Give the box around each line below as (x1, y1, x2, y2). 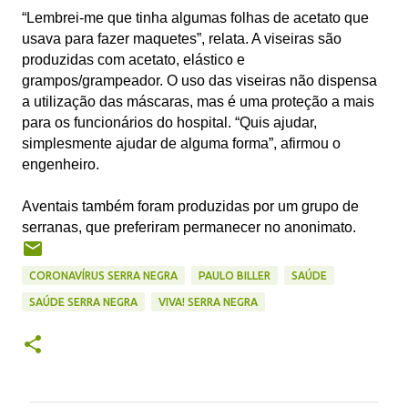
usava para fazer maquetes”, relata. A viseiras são (22, 30, 342, 46)
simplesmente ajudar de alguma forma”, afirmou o (22, 135, 341, 151)
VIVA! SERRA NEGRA (158, 295, 258, 308)
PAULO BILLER (199, 269, 270, 281)
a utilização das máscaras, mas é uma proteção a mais (22, 93, 374, 109)
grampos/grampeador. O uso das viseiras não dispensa (22, 72, 377, 88)
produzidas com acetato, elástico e (22, 51, 245, 67)
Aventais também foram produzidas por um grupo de (22, 198, 359, 214)
